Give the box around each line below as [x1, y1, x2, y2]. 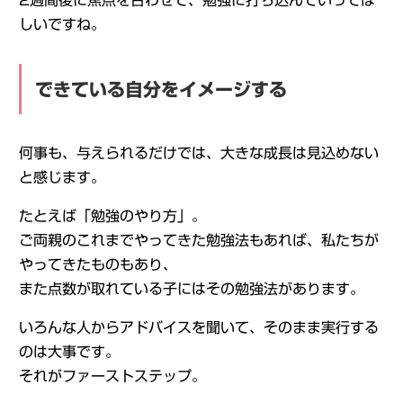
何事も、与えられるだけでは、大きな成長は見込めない [18, 146, 379, 160]
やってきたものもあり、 [18, 257, 177, 272]
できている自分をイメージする [34, 80, 287, 98]
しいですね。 [18, 17, 105, 31]
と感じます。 [18, 170, 105, 184]
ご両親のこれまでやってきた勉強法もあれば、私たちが [18, 233, 379, 247]
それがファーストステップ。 [18, 369, 206, 383]
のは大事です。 [18, 345, 120, 359]
